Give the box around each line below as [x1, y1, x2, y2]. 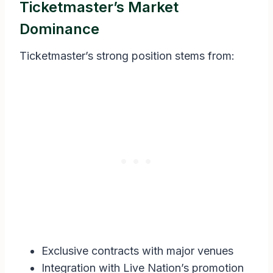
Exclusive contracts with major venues [41, 244, 233, 258]
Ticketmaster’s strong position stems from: [19, 49, 235, 63]
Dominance [19, 20, 99, 38]
